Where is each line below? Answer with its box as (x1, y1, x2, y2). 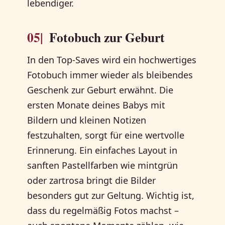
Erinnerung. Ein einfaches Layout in (27, 144, 178, 157)
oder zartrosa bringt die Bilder (27, 174, 156, 187)
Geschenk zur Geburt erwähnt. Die (27, 84, 174, 96)
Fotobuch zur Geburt (49, 28, 165, 47)
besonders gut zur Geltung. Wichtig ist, (27, 189, 195, 202)
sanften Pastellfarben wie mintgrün (27, 159, 178, 172)
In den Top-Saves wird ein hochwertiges (27, 54, 197, 66)
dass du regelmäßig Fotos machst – (27, 204, 179, 217)
